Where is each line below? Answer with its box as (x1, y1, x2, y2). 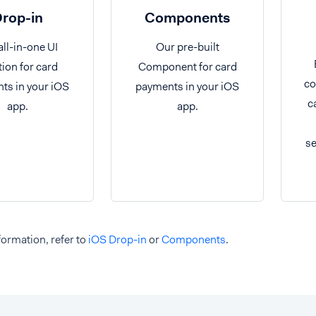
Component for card (138, 59, 237, 74)
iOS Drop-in (88, 232, 147, 247)
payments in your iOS (135, 79, 239, 94)
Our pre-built (155, 39, 219, 54)
